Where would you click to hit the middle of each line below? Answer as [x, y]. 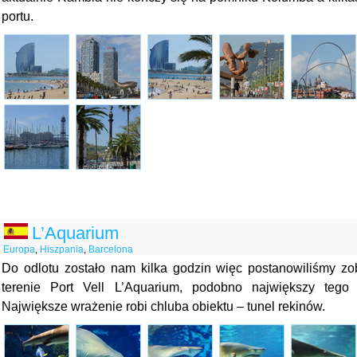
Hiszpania [62, 249]
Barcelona [111, 249]
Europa [19, 249]
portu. [18, 16]
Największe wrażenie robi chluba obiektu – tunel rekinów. [165, 306]
